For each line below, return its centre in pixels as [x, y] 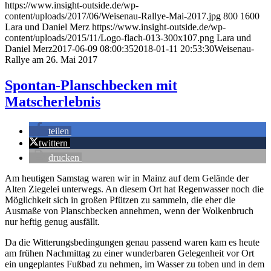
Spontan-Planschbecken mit [91, 85]
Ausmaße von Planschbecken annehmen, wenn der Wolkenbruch [129, 211]
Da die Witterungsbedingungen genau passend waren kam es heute [132, 242]
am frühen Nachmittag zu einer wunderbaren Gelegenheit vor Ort [129, 253]
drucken [64, 157]
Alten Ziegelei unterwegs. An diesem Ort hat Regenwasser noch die [134, 189]
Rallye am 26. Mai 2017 [51, 60]
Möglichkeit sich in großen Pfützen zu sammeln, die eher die [120, 200]
